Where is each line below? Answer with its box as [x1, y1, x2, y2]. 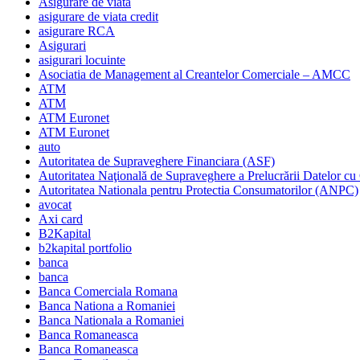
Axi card [39, 212, 83, 227]
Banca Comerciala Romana [39, 284, 178, 299]
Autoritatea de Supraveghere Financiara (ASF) [39, 154, 275, 169]
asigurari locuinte [39, 53, 125, 67]
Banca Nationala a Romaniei [39, 313, 184, 328]
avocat [39, 198, 72, 212]
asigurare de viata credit [39, 10, 158, 24]
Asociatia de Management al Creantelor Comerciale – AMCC [39, 67, 350, 82]
